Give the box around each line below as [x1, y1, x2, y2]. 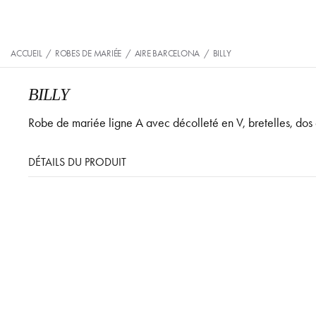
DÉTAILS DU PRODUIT [28, 155, 127, 169]
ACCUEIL [11, 48, 42, 59]
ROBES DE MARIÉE [54, 48, 121, 59]
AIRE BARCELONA [134, 48, 200, 59]
